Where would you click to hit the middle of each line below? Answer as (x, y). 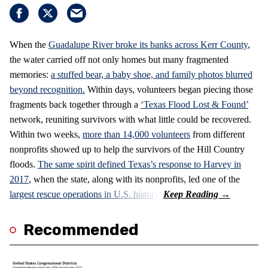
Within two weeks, (46, 134)
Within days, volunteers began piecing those (169, 89)
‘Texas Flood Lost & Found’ (194, 104)
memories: (30, 74)
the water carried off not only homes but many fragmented (119, 59)
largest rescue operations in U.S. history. (86, 194)
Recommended (81, 230)
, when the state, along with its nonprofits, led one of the (134, 179)
